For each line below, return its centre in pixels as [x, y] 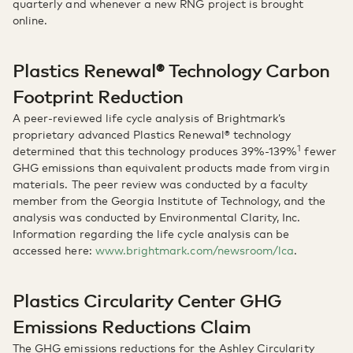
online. [30, 19]
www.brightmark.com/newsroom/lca [195, 249]
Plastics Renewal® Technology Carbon [171, 70]
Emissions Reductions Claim [132, 326]
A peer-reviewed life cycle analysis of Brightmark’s [149, 117]
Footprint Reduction [98, 96]
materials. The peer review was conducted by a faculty [160, 183]
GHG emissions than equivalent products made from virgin [171, 167]
